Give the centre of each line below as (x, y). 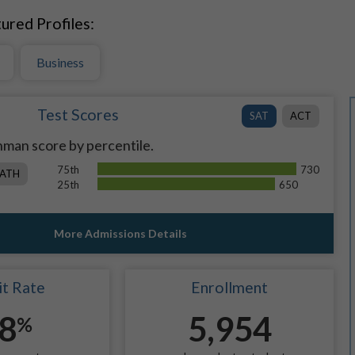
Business (60, 62)
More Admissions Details (120, 234)
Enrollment (230, 288)
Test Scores (78, 114)
